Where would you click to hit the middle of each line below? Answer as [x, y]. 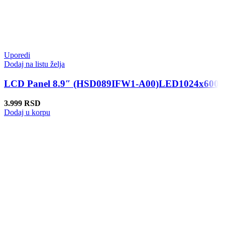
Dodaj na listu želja [34, 64]
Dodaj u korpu [27, 112]
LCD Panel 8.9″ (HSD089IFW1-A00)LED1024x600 [111, 84]
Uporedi [17, 55]
